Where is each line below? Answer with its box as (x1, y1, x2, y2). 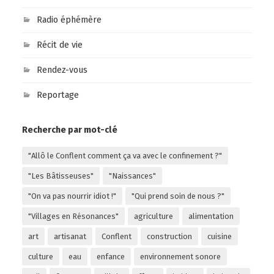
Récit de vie (36, 40, 83, 51)
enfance (96, 252, 125, 262)
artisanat (53, 232, 86, 242)
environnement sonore (139, 252, 221, 262)
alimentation (188, 212, 234, 221)
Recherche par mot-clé (21, 125, 117, 136)
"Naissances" (108, 171, 156, 181)
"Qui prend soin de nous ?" (131, 191, 224, 201)
